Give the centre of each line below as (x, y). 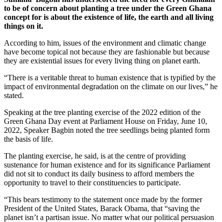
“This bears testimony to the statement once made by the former (103, 200)
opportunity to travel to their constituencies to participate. (92, 183)
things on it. (24, 26)
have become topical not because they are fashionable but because (107, 52)
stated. (14, 96)
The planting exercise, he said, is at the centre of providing (95, 156)
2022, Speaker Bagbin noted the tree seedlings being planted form (107, 130)
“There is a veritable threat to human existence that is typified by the (110, 78)
